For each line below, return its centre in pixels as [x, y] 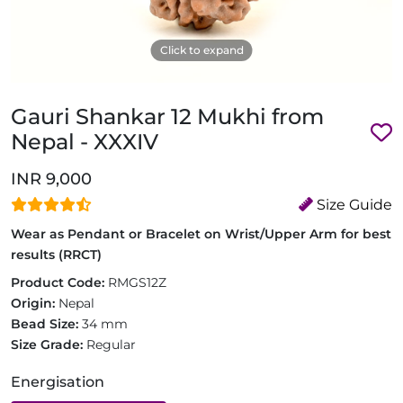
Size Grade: [49, 345]
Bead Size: [46, 324]
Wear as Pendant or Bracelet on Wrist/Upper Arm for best [201, 234]
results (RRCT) [56, 255]
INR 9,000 [51, 179]
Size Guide [353, 205]
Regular [111, 345]
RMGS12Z [137, 282]
